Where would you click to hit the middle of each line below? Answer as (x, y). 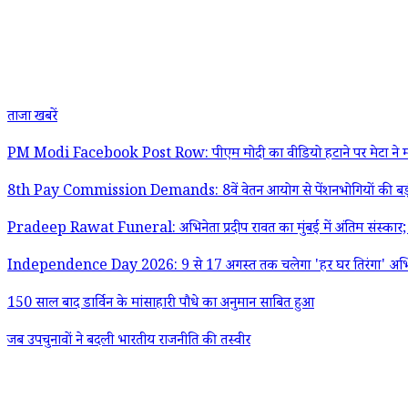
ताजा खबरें (32, 118)
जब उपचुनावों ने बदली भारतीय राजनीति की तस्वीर (129, 342)
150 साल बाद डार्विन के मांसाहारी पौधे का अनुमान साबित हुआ (161, 305)
